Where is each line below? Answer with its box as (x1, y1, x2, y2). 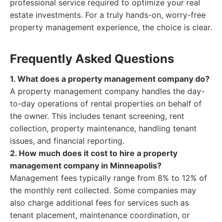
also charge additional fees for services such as (10, 198, 189, 208)
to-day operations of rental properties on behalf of (10, 99, 202, 109)
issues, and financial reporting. (10, 136, 124, 146)
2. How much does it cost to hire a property (10, 148, 177, 158)
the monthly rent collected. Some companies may (10, 185, 196, 195)
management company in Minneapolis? (10, 161, 162, 170)
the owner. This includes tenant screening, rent (10, 111, 184, 121)
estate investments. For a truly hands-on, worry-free (10, 10, 206, 20)
